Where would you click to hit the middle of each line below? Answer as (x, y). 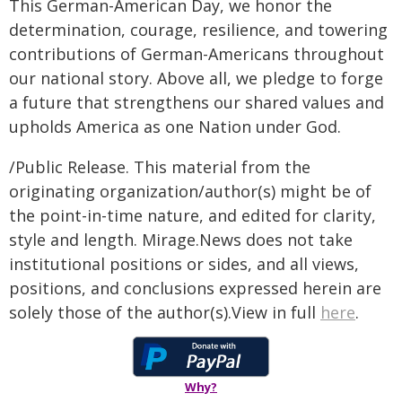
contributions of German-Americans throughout (197, 54)
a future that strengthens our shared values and (197, 102)
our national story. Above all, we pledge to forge (196, 78)
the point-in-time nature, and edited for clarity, (192, 215)
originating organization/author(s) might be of (190, 191)
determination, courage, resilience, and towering (198, 30)
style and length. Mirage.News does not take (181, 240)
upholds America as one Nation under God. (175, 127)
